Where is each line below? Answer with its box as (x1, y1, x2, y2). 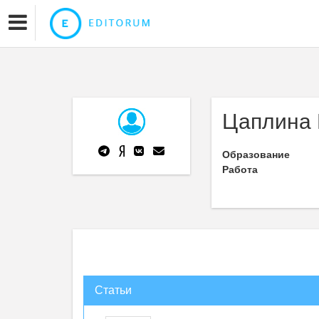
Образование (222, 149, 290, 160)
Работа (222, 164, 258, 175)
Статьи (95, 284, 132, 296)
